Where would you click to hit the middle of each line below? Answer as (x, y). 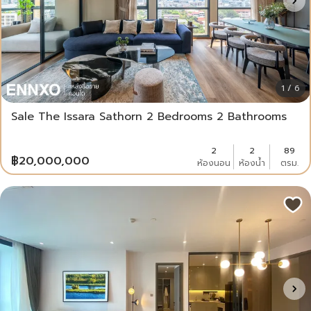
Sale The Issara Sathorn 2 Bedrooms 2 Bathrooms (149, 117)
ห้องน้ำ (252, 163)
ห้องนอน (214, 163)
